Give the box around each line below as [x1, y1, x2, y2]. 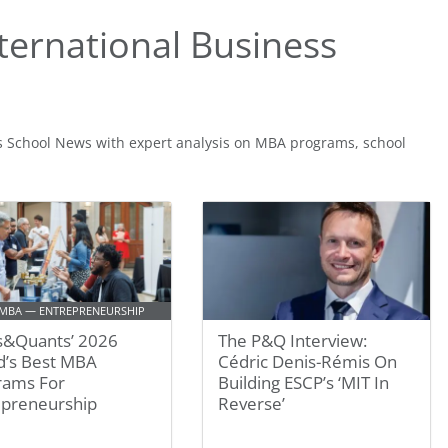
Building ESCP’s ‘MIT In [218, 371, 390, 394]
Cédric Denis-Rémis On [218, 350, 398, 373]
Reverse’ [218, 392, 286, 415]
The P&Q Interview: [218, 329, 368, 352]
